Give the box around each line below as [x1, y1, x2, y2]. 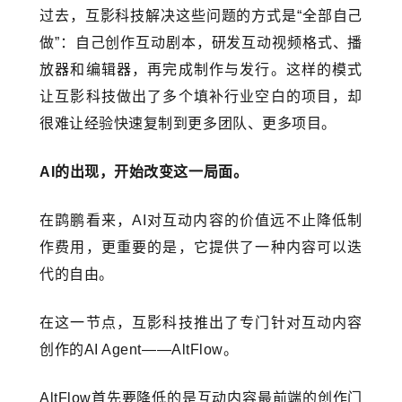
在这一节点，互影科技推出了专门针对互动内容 [39, 314, 363, 330]
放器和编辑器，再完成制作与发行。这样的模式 [39, 61, 363, 77]
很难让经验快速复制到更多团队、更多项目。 [39, 115, 336, 131]
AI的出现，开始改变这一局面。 [39, 163, 249, 179]
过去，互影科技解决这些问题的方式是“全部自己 [39, 7, 363, 23]
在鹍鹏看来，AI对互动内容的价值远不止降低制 [39, 212, 363, 228]
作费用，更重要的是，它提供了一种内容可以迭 [39, 239, 363, 255]
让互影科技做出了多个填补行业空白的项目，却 [39, 88, 363, 104]
